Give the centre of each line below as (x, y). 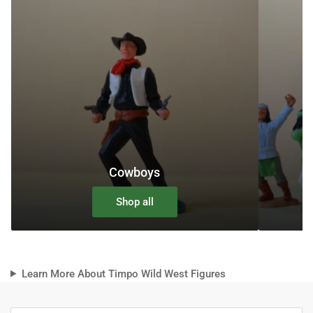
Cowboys (135, 172)
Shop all (134, 202)
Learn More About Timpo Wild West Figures (123, 274)
